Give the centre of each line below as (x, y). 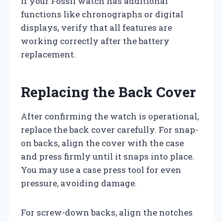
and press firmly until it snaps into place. (108, 156)
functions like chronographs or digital (102, 14)
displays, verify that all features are (96, 27)
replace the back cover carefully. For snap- (110, 129)
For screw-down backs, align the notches (107, 212)
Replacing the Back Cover (108, 92)
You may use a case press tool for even (101, 169)
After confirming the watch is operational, (110, 116)
